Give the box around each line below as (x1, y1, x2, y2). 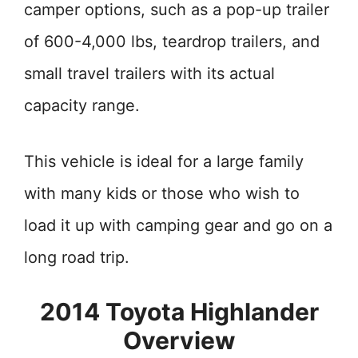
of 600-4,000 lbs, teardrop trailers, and (24, 32, 320, 51)
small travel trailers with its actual (24, 64, 275, 83)
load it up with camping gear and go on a (24, 216, 332, 235)
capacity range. (24, 96, 140, 115)
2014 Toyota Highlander (39, 297, 319, 326)
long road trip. (24, 248, 129, 267)
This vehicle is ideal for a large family (24, 152, 304, 171)
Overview (122, 326, 236, 355)
